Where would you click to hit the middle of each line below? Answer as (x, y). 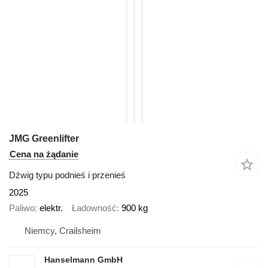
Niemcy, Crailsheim (63, 230)
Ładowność (94, 208)
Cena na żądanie (44, 154)
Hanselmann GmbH (83, 259)
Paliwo (22, 208)
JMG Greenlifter (44, 138)
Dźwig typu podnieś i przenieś (67, 175)
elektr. (51, 208)
